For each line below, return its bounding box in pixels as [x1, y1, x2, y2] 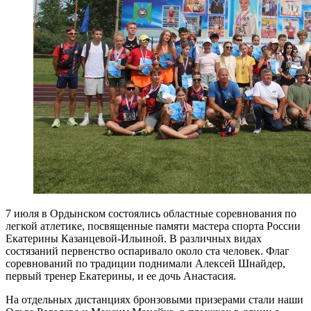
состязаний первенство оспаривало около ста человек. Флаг [6, 244, 289, 257]
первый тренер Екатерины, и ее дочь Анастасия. [6, 269, 236, 282]
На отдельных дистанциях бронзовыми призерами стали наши [6, 293, 303, 305]
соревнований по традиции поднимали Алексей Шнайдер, [6, 257, 285, 269]
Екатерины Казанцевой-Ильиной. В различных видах [6, 232, 262, 244]
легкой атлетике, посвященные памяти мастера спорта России [6, 219, 301, 232]
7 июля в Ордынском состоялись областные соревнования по [6, 207, 296, 219]
